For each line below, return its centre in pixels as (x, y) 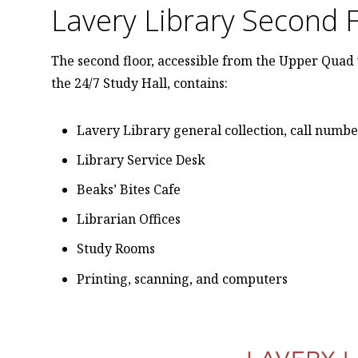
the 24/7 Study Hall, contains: (140, 83)
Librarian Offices (129, 219)
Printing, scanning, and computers (183, 278)
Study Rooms (116, 249)
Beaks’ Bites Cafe (129, 189)
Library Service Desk (141, 159)
